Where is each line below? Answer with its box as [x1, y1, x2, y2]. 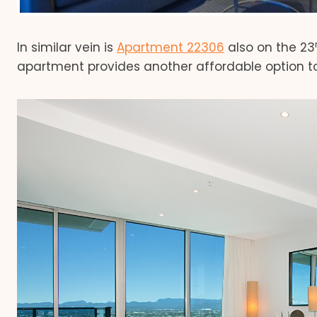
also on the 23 [224, 39, 315, 57]
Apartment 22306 [117, 39, 224, 57]
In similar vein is [17, 39, 117, 57]
